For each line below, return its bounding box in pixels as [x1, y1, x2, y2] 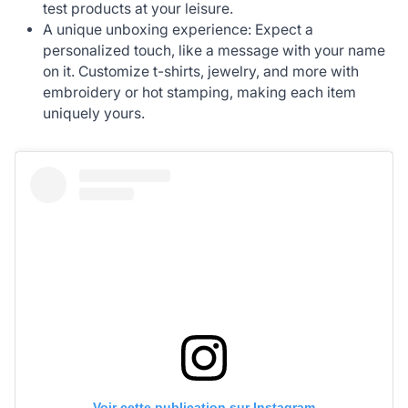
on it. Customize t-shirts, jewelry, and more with [43, 62, 360, 80]
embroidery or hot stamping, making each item [43, 83, 357, 101]
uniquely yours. [43, 104, 146, 122]
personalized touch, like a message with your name [43, 41, 386, 59]
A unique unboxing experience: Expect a [43, 20, 314, 38]
